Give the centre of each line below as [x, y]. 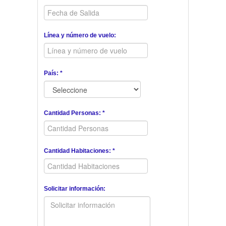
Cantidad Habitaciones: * [79, 151]
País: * [53, 73]
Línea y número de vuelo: [80, 36]
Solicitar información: [75, 189]
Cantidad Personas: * [74, 113]
